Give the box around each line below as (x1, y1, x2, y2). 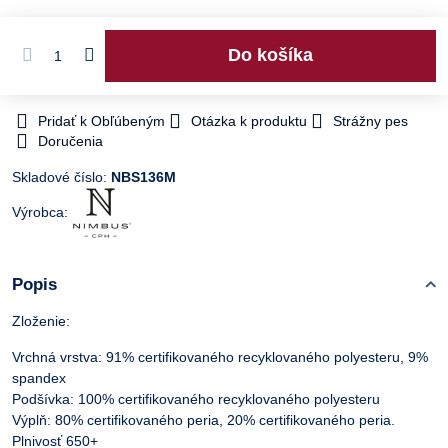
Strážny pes (333, 112, 408, 129)
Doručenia (38, 132, 103, 149)
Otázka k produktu (191, 112, 307, 129)
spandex (12, 369, 66, 386)
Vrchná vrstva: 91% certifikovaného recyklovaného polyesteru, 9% (12, 348, 428, 365)
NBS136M (111, 168, 176, 185)
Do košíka (240, 45, 313, 66)
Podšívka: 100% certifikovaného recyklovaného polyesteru (12, 390, 380, 407)
